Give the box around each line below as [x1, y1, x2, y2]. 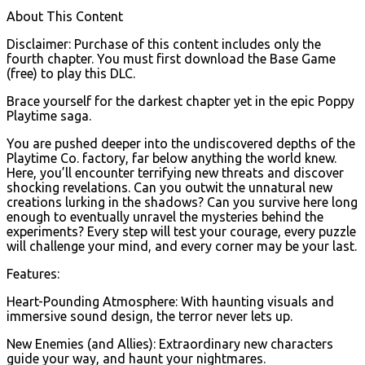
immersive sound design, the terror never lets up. [7, 308, 292, 323]
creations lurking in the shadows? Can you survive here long [7, 194, 358, 209]
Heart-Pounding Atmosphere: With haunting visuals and [7, 293, 334, 309]
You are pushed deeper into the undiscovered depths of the [7, 135, 355, 151]
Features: [7, 266, 59, 281]
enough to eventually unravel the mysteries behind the [7, 209, 323, 224]
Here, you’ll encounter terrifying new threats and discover [7, 165, 344, 180]
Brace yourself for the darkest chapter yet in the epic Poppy [7, 93, 354, 108]
